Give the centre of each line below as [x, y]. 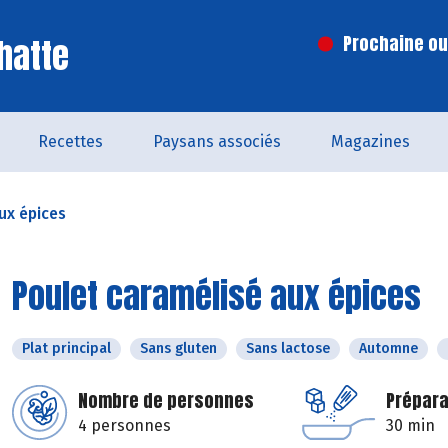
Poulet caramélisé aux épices [216, 295]
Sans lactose [288, 348]
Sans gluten [178, 348]
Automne [388, 348]
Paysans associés [217, 141]
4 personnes [124, 425]
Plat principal [66, 348]
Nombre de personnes [166, 400]
